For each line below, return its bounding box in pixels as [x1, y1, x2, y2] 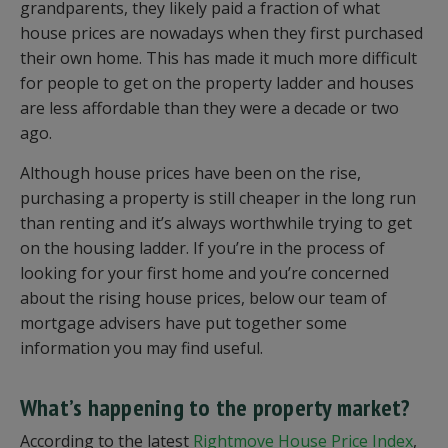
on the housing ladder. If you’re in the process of [20, 237, 385, 260]
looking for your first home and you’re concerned [20, 262, 389, 285]
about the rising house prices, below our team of [20, 287, 387, 310]
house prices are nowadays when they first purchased [20, 22, 423, 45]
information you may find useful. [20, 337, 267, 360]
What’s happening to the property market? [20, 392, 411, 424]
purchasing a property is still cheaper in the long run [20, 187, 416, 210]
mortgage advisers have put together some [20, 312, 347, 335]
